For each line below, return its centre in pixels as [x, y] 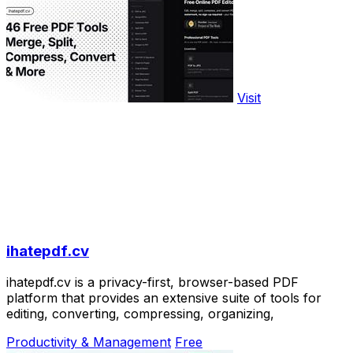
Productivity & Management [89, 342]
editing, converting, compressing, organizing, [140, 314]
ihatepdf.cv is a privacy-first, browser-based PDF [152, 282]
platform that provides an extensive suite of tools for [164, 298]
